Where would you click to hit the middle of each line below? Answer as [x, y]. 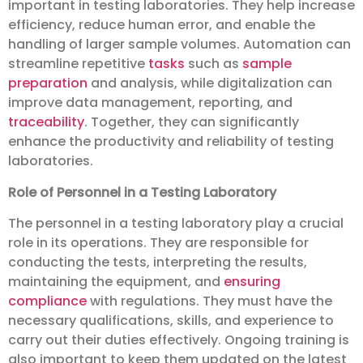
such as [214, 64]
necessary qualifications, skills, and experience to [171, 321]
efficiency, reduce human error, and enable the [162, 25]
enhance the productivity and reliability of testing [171, 142]
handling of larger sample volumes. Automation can [179, 45]
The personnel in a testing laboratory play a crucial [176, 224]
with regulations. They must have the [209, 301]
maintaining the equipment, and [116, 282]
